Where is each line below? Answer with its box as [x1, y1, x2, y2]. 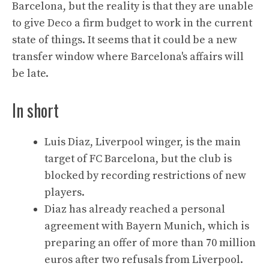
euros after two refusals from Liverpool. [44, 252, 243, 267]
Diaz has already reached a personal [44, 202, 225, 216]
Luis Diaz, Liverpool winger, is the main [44, 134, 241, 149]
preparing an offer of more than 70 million [44, 235, 256, 250]
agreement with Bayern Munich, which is [44, 219, 249, 233]
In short [12, 97, 59, 122]
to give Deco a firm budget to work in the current [12, 16, 252, 30]
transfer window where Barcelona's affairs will [12, 49, 244, 64]
